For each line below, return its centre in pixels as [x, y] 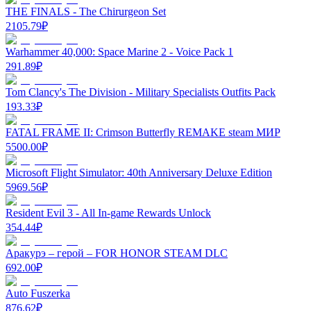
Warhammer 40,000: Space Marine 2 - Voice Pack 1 [119, 51]
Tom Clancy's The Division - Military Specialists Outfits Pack [141, 92]
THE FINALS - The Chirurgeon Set [86, 11]
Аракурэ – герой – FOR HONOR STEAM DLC [117, 253]
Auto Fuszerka [38, 293]
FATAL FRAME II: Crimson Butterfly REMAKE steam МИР [143, 132]
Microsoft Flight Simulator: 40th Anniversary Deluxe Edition [139, 172]
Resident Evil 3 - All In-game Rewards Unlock [108, 212]
